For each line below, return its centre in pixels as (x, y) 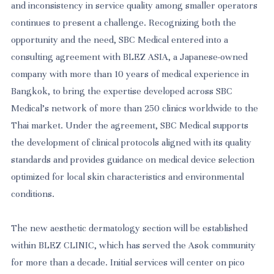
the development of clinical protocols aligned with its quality (131, 142)
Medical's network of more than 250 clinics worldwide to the (135, 108)
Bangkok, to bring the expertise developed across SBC (122, 91)
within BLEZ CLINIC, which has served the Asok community (134, 245)
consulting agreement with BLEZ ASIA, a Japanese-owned (130, 57)
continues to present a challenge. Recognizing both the (124, 22)
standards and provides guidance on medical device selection (133, 159)
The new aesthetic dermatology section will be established (130, 228)
